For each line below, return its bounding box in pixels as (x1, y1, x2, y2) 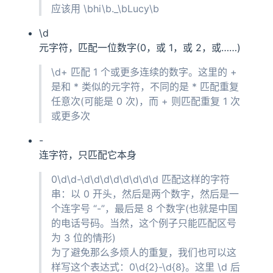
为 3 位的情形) (51, 231, 116, 244)
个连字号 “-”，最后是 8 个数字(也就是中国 (51, 202, 238, 214)
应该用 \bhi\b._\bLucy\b (51, 2, 159, 15)
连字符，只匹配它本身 (39, 148, 136, 161)
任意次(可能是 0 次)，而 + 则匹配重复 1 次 (51, 94, 240, 107)
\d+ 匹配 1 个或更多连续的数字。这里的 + (51, 65, 237, 78)
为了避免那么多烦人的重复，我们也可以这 (51, 246, 236, 258)
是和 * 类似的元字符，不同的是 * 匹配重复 (51, 80, 239, 93)
